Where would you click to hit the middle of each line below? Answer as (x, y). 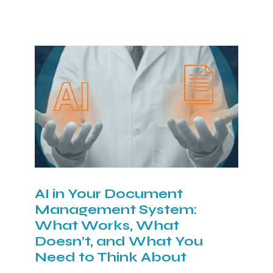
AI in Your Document (108, 193)
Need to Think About (110, 257)
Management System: (116, 209)
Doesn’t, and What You (119, 241)
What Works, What (107, 225)
